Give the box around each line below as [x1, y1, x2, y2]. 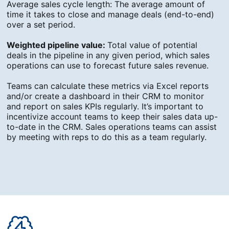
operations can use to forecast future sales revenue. [7, 60, 209, 71]
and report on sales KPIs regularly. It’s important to [7, 101, 204, 112]
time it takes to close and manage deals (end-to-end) [7, 9, 215, 20]
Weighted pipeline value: [7, 40, 108, 51]
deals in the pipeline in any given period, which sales [7, 50, 210, 61]
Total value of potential [107, 40, 198, 51]
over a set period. [7, 19, 76, 30]
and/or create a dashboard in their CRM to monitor [7, 91, 204, 102]
